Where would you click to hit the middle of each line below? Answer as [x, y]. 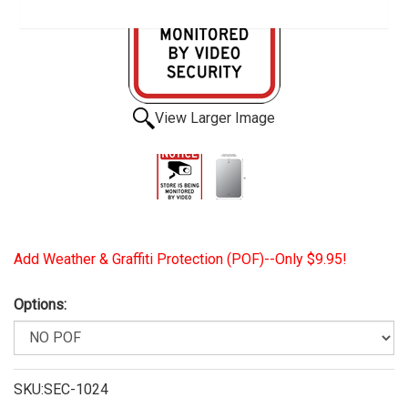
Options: [40, 304]
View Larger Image [215, 117]
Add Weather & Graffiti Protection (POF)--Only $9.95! [180, 259]
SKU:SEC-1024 [61, 389]
